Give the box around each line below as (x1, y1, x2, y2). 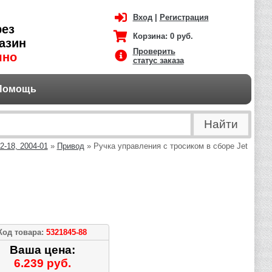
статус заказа (132, 56, 184, 65)
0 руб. (169, 32, 193, 41)
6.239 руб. (13, 257, 71, 270)
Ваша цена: (9, 243, 75, 256)
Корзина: (132, 32, 170, 41)
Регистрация (159, 13, 209, 22)
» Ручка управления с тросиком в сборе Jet (84, 141, 248, 151)
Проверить (132, 47, 175, 56)
